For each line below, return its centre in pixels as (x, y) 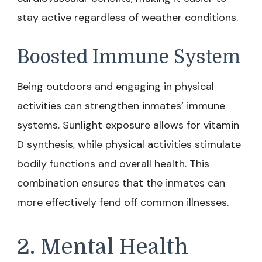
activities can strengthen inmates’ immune (121, 106)
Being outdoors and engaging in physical (116, 87)
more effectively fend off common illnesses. (123, 202)
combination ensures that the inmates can (121, 183)
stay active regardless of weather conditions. (127, 18)
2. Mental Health (103, 247)
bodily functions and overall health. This (113, 164)
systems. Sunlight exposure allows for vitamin (128, 125)
